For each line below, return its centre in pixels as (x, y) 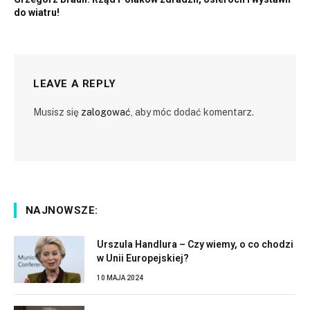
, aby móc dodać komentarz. (192, 112)
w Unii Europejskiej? (143, 258)
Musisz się (57, 112)
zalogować (106, 112)
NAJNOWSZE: (62, 210)
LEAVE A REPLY (75, 83)
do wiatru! (37, 12)
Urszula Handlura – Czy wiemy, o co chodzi (195, 244)
